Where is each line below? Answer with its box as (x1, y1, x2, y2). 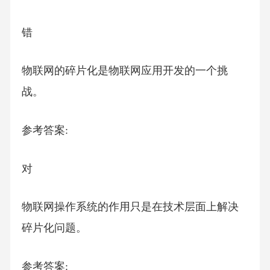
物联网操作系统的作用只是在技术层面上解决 (21, 201, 239, 213)
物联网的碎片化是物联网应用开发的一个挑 (21, 64, 228, 77)
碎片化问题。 (21, 222, 87, 234)
